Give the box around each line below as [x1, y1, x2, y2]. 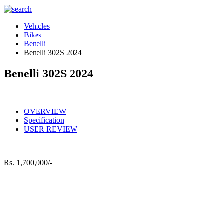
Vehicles [24, 22, 50, 30]
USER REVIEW [24, 124, 77, 133]
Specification [24, 115, 64, 124]
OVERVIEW [24, 107, 66, 115]
